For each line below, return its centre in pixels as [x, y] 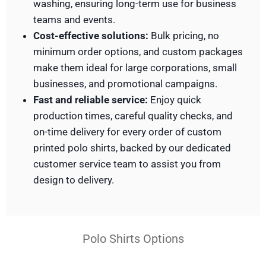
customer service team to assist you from [127, 164]
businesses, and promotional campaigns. [125, 84]
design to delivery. [73, 180]
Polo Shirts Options [133, 238]
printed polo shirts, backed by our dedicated [132, 148]
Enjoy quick [174, 100]
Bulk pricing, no [183, 36]
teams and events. [74, 20]
